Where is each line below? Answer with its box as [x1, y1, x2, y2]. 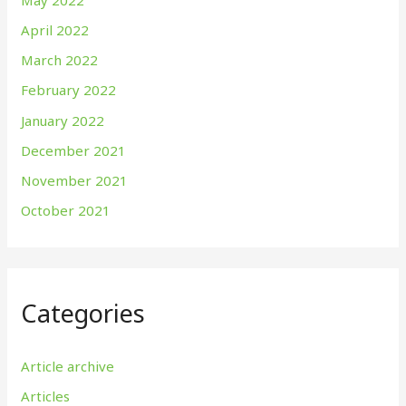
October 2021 [21, 201, 111, 220]
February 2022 [21, 81, 117, 100]
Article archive [21, 357, 115, 376]
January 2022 [21, 111, 105, 130]
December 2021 [21, 140, 127, 159]
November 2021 [21, 171, 129, 190]
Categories [21, 295, 146, 330]
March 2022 [21, 51, 99, 70]
